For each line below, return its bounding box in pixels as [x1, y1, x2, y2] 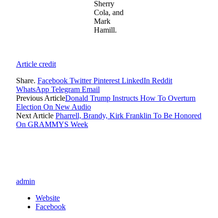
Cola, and [94, 8, 124, 17]
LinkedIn [122, 76, 150, 85]
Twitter [70, 76, 91, 85]
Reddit [152, 76, 172, 85]
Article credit [16, 60, 56, 69]
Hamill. [94, 26, 117, 35]
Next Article [16, 111, 55, 120]
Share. [16, 76, 36, 85]
